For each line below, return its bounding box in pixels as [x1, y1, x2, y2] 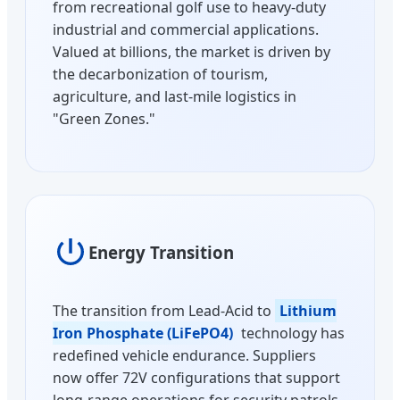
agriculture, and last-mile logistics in [53, 87, 296, 107]
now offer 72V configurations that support [53, 367, 340, 387]
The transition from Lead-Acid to [53, 300, 275, 321]
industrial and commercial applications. [53, 20, 319, 40]
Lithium [279, 300, 337, 321]
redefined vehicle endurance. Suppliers [53, 345, 316, 365]
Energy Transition [88, 240, 234, 263]
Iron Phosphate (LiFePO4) [53, 322, 233, 343]
